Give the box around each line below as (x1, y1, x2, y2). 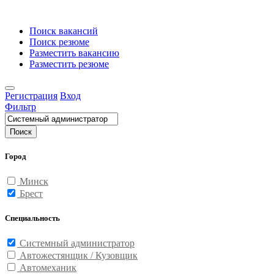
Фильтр (5, 102, 36, 112)
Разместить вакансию (29, 48, 119, 58)
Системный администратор (20, 237, 135, 248)
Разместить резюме (29, 59, 109, 69)
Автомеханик (20, 262, 76, 273)
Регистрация (5, 91, 57, 101)
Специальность (5, 213, 60, 223)
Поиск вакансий (29, 26, 98, 36)
